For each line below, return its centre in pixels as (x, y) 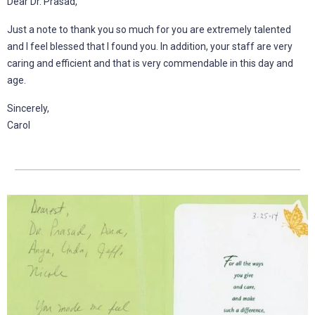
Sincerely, (28, 108)
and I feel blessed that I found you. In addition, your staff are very (150, 46)
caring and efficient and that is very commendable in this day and (150, 63)
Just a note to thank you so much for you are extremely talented (149, 29)
